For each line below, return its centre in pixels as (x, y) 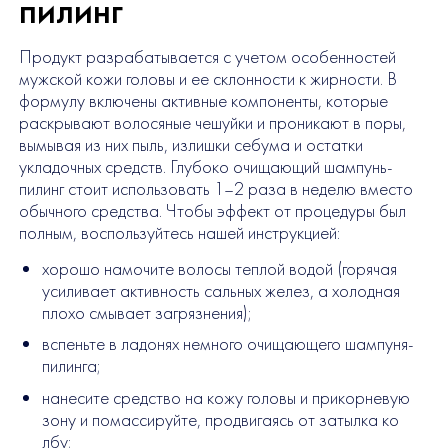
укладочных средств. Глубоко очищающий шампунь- (205, 167)
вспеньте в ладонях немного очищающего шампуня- (227, 344)
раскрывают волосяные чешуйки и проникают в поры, (212, 123)
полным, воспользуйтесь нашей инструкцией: (179, 233)
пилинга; (71, 366)
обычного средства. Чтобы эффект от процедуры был (212, 211)
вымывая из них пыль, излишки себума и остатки (190, 145)
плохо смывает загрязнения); (146, 313)
